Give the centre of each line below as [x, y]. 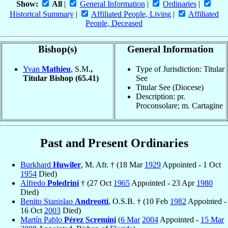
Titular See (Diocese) [170, 87]
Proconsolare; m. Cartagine [179, 105]
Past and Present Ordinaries [114, 143]
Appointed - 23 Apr [163, 183]
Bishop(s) [58, 49]
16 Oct [32, 210]
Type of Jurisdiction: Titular [180, 69]
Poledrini [63, 183]
